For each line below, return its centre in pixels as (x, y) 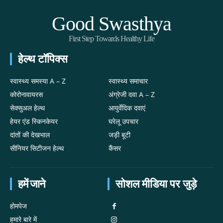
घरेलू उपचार (124, 121)
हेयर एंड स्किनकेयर (34, 121)
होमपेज (18, 206)
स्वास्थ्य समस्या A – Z (38, 81)
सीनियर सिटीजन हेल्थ (37, 148)
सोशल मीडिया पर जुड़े (156, 184)
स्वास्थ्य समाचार (128, 81)
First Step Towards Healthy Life (111, 39)
